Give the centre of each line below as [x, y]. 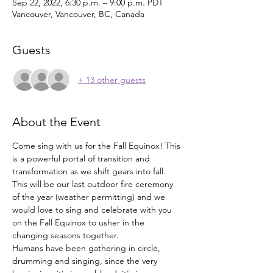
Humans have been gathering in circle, [87, 248]
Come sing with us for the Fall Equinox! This [97, 146]
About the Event [56, 122]
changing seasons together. [67, 235]
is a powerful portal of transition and [82, 158]
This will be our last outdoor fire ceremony [94, 184]
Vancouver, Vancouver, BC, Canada [78, 14]
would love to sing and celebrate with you [93, 210]
